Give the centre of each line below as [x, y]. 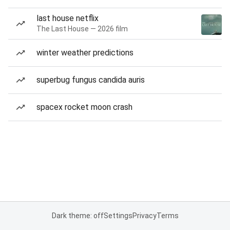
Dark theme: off [78, 216]
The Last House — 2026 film [82, 29]
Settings [118, 216]
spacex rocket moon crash [84, 107]
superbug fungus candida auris [91, 80]
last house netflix [68, 18]
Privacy [144, 216]
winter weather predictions [85, 53]
